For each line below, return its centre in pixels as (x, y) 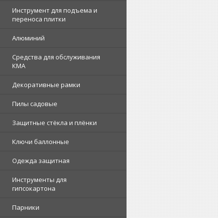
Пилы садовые (35, 104)
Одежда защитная (41, 161)
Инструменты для (39, 180)
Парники (26, 207)
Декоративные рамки (46, 85)
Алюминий (28, 38)
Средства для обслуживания (56, 57)
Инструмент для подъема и (55, 10)
